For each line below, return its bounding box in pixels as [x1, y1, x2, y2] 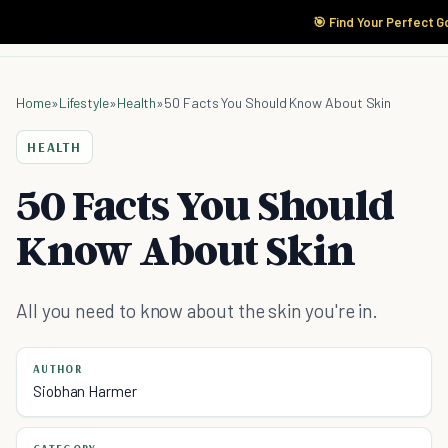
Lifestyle [58, 94, 109, 111]
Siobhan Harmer [33, 382, 137, 400]
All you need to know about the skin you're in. [16, 299, 379, 322]
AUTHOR [33, 362, 82, 376]
